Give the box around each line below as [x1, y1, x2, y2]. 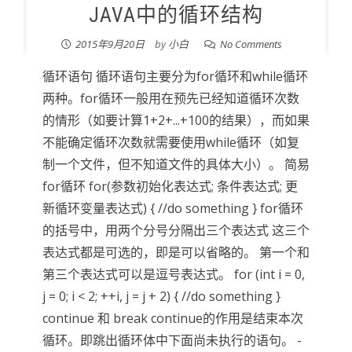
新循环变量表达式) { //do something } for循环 [42, 200, 303, 217]
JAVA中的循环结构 [88, 3, 263, 27]
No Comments [220, 37, 283, 51]
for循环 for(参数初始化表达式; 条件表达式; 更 [42, 178, 298, 195]
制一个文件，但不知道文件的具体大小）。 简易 [42, 156, 310, 173]
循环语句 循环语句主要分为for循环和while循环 [42, 68, 308, 85]
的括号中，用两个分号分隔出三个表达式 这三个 [42, 222, 310, 239]
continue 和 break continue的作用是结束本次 [42, 310, 303, 327]
